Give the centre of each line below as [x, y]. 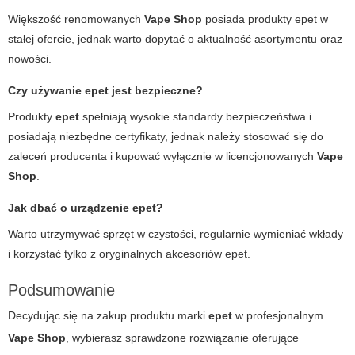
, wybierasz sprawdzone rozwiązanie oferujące [182, 337]
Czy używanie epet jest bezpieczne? [105, 90]
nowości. [30, 58]
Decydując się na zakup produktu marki [108, 315]
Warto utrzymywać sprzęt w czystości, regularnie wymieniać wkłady [176, 233]
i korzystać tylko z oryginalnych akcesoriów [116, 253]
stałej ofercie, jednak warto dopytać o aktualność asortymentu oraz [175, 38]
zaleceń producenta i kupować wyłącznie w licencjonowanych [162, 156]
